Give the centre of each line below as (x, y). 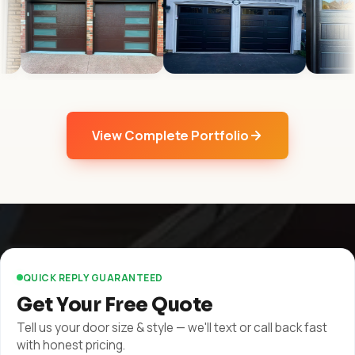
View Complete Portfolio (170, 136)
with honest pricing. (71, 345)
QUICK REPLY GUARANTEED (93, 277)
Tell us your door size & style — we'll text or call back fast (172, 327)
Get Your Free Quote (115, 305)
